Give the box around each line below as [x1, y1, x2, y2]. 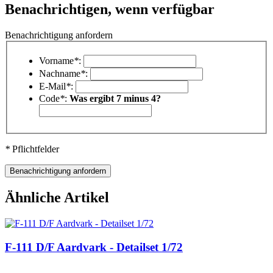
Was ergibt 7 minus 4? [69, 93, 161, 104]
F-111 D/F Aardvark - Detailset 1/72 [5, 240, 183, 253]
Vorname [39, 55, 74, 66]
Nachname [39, 68, 80, 79]
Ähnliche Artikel [5, 190, 109, 206]
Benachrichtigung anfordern [5, 29, 113, 40]
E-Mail [39, 81, 66, 92]
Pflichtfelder [10, 144, 59, 155]
